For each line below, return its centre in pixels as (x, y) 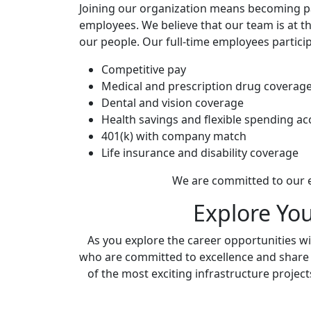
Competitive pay (144, 69)
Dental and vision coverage (173, 102)
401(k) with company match (174, 136)
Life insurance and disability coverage (200, 152)
